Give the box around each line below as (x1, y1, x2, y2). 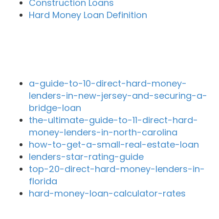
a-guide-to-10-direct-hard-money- (28, 77, 187, 89)
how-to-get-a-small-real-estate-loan (28, 138, 199, 151)
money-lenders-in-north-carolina (28, 126, 177, 138)
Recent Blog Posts (9, 45, 112, 62)
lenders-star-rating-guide (28, 150, 144, 163)
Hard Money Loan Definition (28, 8, 147, 21)
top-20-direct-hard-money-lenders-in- (28, 162, 205, 175)
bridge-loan (28, 101, 81, 114)
